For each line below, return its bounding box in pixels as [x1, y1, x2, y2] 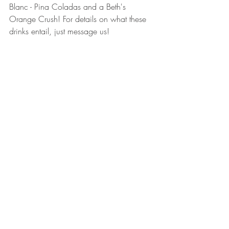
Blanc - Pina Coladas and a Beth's [9, 1, 128, 12]
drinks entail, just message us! [9, 26, 112, 37]
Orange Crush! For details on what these [9, 13, 149, 25]
